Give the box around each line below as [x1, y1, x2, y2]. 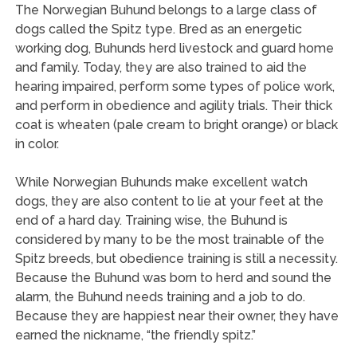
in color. [14, 136, 59, 151]
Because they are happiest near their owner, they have [14, 308, 339, 324]
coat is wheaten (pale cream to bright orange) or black [14, 117, 338, 132]
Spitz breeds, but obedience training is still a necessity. [14, 251, 338, 266]
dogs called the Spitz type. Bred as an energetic [14, 22, 302, 37]
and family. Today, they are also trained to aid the [14, 60, 307, 75]
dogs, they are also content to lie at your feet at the [14, 194, 324, 209]
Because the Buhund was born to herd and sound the [14, 270, 331, 285]
